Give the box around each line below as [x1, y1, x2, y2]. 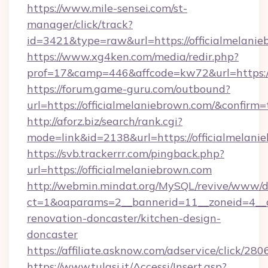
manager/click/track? [27, 17, 133, 31]
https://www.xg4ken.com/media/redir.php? [27, 50, 239, 63]
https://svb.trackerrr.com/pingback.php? [27, 147, 224, 160]
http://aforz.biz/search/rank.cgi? [27, 114, 182, 128]
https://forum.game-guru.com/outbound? [27, 82, 230, 96]
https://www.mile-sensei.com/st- [27, 1, 187, 15]
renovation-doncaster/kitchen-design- [27, 211, 221, 225]
